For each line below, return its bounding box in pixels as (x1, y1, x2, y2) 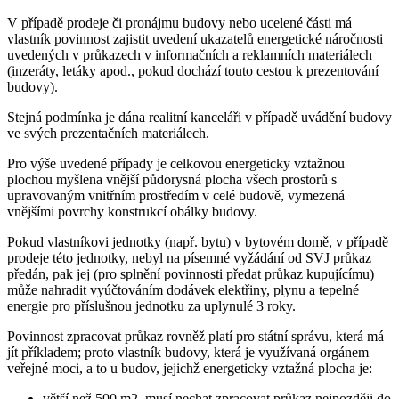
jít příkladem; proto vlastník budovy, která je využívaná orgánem (7, 344, 369, 360)
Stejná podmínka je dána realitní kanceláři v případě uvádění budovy (7, 109, 392, 125)
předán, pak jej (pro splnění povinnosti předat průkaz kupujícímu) (7, 265, 374, 281)
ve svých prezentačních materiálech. (7, 125, 209, 141)
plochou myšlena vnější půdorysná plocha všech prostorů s (7, 171, 337, 187)
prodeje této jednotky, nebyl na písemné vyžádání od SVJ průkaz (7, 249, 371, 265)
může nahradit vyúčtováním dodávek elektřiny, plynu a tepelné (7, 281, 359, 297)
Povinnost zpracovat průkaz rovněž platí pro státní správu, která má (7, 328, 384, 344)
